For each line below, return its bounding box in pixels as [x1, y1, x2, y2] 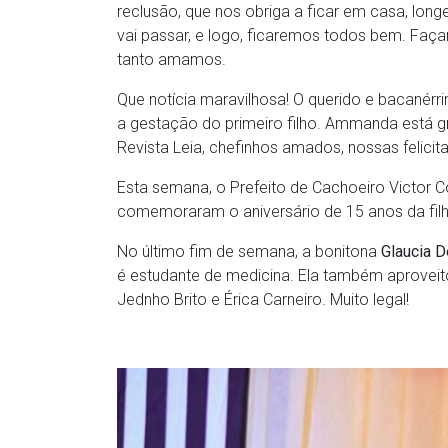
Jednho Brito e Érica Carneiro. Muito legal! [117, 290, 409, 310]
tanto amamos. [117, 50, 226, 70]
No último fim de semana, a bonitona [117, 242, 381, 262]
